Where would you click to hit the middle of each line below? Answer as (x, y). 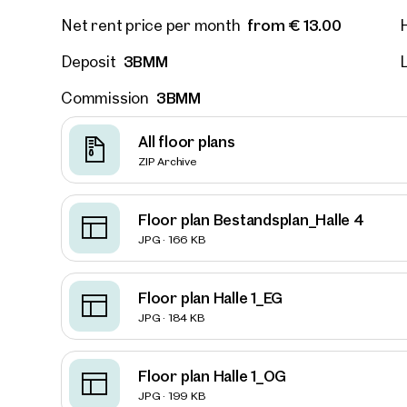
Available (380, 129)
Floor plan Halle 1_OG (213, 375)
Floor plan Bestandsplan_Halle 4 (251, 219)
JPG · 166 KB (172, 238)
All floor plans (187, 141)
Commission (105, 97)
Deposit (89, 61)
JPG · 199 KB (172, 395)
